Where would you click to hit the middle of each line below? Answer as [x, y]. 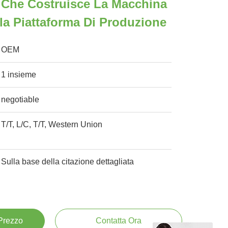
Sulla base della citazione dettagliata [68, 162]
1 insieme [19, 75]
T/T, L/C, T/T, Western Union [52, 124]
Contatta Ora [118, 221]
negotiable [20, 99]
